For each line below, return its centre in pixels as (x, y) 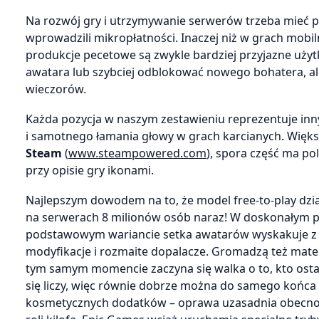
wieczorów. (56, 89)
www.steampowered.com (137, 153)
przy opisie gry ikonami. (90, 170)
